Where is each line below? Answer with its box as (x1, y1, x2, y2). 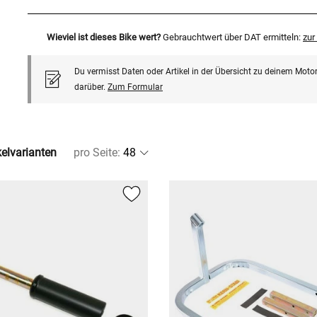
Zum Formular (107, 82, 163, 93)
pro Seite (74, 146, 117, 160)
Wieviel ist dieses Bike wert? (46, 32, 161, 43)
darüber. (74, 82, 108, 93)
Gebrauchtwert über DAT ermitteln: (162, 32, 303, 43)
